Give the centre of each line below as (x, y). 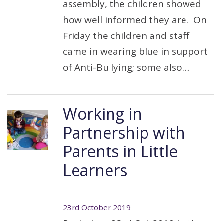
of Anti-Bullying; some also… (126, 67)
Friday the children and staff (126, 36)
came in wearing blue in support (135, 51)
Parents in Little (120, 151)
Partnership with (124, 132)
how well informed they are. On (135, 20)
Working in (102, 114)
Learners (95, 170)
